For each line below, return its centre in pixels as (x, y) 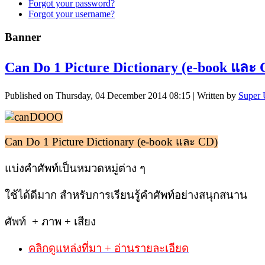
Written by (218, 95)
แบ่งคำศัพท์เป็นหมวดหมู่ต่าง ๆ (77, 168)
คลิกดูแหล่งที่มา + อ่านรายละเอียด (109, 248)
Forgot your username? (72, 14)
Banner (23, 37)
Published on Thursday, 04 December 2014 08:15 (98, 95)
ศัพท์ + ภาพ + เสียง (50, 221)
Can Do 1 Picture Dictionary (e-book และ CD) (111, 141)
